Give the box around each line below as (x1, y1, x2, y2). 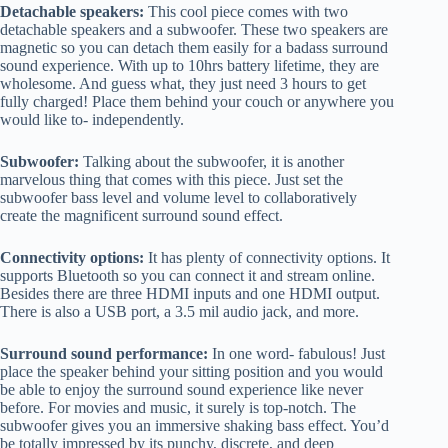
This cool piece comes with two (148, 3, 348, 21)
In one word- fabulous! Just (208, 345, 385, 363)
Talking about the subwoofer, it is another (83, 153, 344, 171)
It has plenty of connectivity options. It (144, 249, 390, 267)
